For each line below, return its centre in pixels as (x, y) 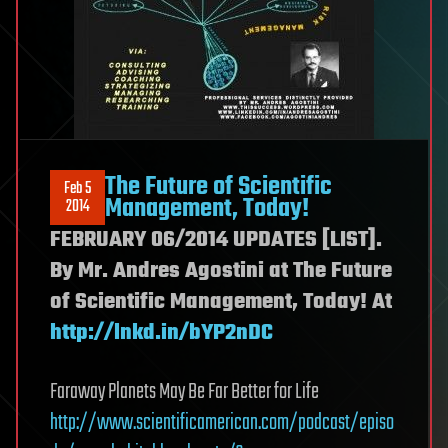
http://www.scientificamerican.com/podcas (197, 423)
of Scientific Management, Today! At (221, 302)
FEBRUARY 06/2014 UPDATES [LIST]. (216, 240)
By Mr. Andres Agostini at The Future (221, 271)
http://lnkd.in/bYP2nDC (161, 333)
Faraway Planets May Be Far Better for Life (184, 392)
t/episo (369, 423)
